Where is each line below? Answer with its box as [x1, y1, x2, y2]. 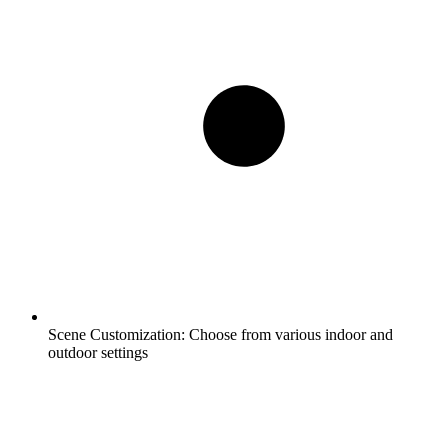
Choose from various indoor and [185, 325, 393, 343]
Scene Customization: [48, 325, 185, 343]
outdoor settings [48, 343, 148, 361]
